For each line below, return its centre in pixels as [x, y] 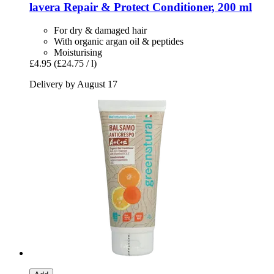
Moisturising [78, 53]
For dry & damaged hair [100, 31]
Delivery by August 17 [73, 84]
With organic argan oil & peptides [119, 42]
